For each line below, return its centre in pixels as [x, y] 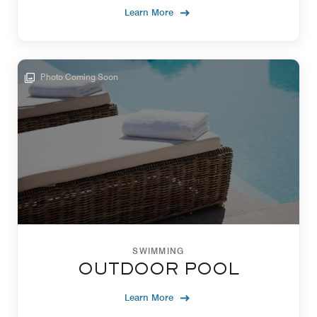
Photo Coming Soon [78, 77]
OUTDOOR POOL [158, 271]
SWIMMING [158, 251]
